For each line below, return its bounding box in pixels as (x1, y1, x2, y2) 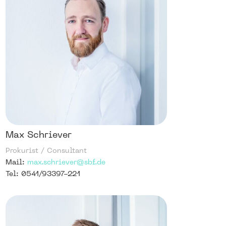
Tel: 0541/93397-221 (6, 171, 81, 178)
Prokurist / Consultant (6, 148, 87, 155)
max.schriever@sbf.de (25, 159, 106, 166)
